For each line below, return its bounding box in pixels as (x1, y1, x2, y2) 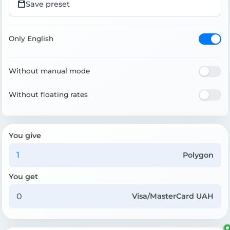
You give (9, 130, 41, 140)
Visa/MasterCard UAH (132, 191, 214, 201)
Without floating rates (9, 90, 88, 99)
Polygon (183, 150, 214, 160)
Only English (9, 34, 53, 43)
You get (9, 171, 38, 181)
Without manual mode (9, 67, 90, 75)
